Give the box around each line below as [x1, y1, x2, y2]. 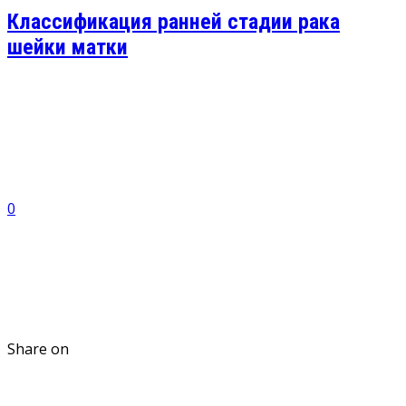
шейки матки [7, 34, 128, 61]
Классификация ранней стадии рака [7, 9, 340, 35]
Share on [7, 339, 69, 360]
